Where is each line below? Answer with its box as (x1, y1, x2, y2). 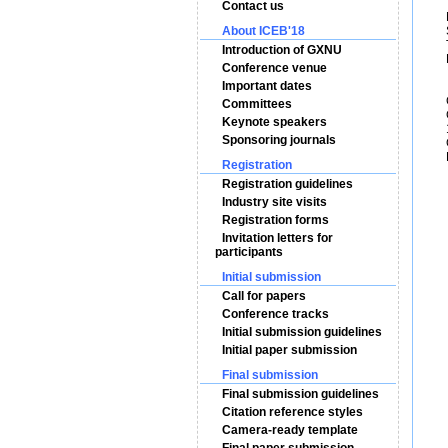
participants (215, 245, 283, 259)
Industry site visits (221, 195, 327, 209)
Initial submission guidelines (221, 325, 382, 339)
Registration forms (221, 213, 329, 227)
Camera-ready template (221, 423, 358, 437)
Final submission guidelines (221, 387, 379, 401)
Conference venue (221, 61, 327, 75)
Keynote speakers (221, 115, 327, 129)
